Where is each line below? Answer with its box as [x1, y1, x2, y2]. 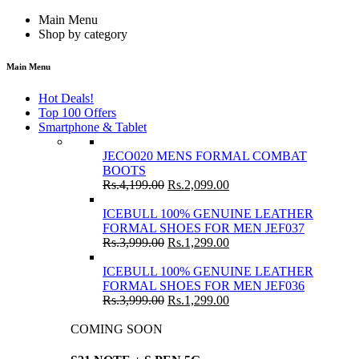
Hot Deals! [38, 91, 94, 105]
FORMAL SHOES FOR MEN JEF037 [103, 220, 305, 235]
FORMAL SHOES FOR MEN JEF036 [103, 278, 305, 292]
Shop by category [38, 27, 127, 41]
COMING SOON [71, 321, 163, 336]
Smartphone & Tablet [38, 119, 147, 134]
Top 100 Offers [38, 105, 116, 119]
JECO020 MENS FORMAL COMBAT [103, 148, 307, 163]
